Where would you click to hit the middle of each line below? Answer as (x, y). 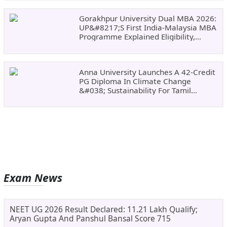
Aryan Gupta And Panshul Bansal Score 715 (90, 218)
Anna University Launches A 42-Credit (147, 72)
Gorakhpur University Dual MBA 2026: (147, 18)
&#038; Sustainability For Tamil (135, 90)
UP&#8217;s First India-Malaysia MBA (147, 28)
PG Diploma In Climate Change (135, 81)
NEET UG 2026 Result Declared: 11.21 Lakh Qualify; (103, 209)
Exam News (33, 178)
